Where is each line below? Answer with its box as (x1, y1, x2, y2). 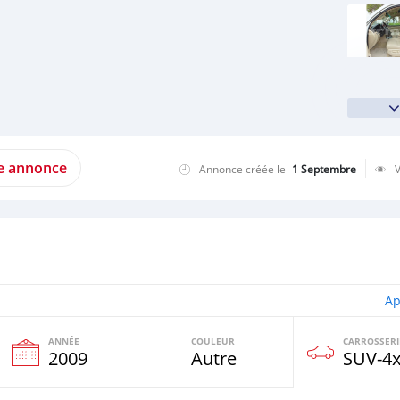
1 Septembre (292, 161, 356, 176)
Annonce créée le (199, 161, 286, 176)
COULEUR (191, 335, 235, 347)
